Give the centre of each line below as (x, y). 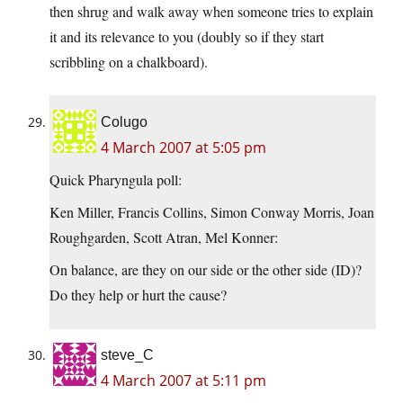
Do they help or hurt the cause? (138, 295)
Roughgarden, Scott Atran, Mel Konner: (164, 237)
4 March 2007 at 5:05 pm (184, 148)
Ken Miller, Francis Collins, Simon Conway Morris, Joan (212, 212)
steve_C (127, 355)
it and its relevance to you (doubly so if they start (187, 37)
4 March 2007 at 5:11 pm (184, 381)
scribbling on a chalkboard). (129, 62)
